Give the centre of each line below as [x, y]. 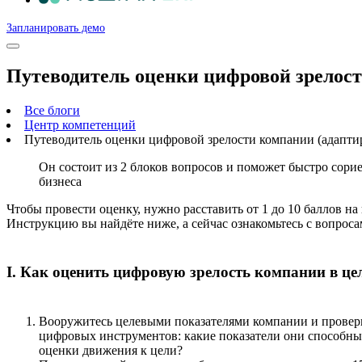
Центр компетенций [80, 124]
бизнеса [60, 181]
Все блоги [52, 110]
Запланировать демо [56, 27]
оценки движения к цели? [111, 350]
